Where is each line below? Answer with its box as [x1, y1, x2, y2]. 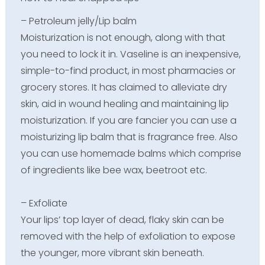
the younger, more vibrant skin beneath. [20, 245, 204, 260]
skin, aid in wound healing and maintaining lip [20, 96, 229, 111]
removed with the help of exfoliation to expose [20, 229, 235, 243]
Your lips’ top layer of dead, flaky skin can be [20, 212, 224, 227]
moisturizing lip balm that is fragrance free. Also [20, 130, 238, 144]
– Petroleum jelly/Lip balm [20, 14, 137, 28]
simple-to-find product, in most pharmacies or [20, 63, 235, 77]
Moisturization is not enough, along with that [20, 30, 225, 44]
